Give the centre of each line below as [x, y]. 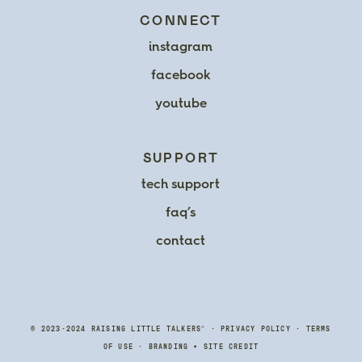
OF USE [118, 346]
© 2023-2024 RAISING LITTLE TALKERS [116, 328]
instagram [181, 46]
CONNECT [181, 21]
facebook [181, 75]
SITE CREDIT [231, 346]
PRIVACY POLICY [256, 328]
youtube [181, 103]
